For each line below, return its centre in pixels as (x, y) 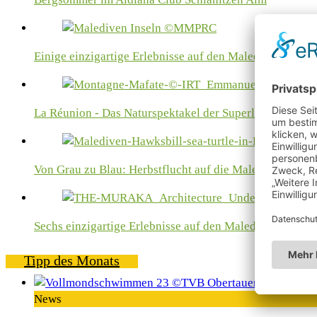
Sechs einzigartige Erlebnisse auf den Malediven (156, 226)
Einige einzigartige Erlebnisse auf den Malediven (158, 57)
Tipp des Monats (72, 261)
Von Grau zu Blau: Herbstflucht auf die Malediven (160, 170)
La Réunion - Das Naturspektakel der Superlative (157, 113)
